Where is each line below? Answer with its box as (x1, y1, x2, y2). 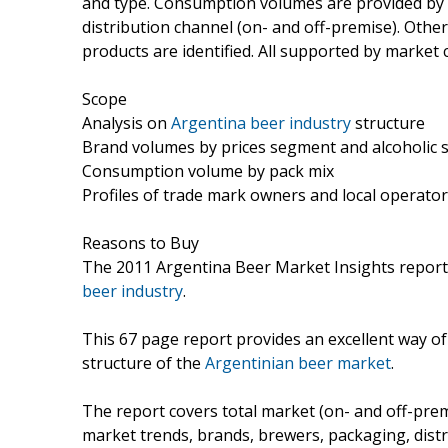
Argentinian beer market (205, 351, 391, 374)
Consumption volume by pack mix (82, 159, 334, 182)
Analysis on (82, 111, 171, 134)
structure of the (82, 351, 205, 374)
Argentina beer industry (171, 111, 351, 134)
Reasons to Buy (82, 231, 199, 254)
